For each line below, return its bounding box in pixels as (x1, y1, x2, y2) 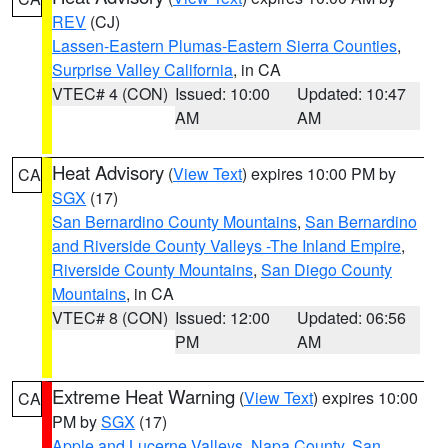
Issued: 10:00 (174, 82, 270, 105)
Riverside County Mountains (52, 258, 253, 281)
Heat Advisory (52, 159, 164, 185)
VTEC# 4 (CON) (52, 82, 168, 105)
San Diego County (261, 258, 392, 281)
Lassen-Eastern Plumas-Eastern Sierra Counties (52, 34, 397, 57)
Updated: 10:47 (297, 82, 407, 105)
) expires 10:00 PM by (242, 162, 396, 185)
